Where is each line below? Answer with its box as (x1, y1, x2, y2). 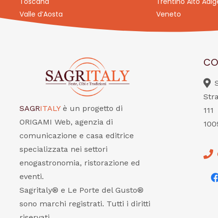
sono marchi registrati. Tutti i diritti (19, 199, 150, 208)
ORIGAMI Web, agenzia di (19, 117, 113, 127)
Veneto (156, 9, 181, 19)
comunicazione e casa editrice (19, 131, 134, 140)
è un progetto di (63, 104, 123, 113)
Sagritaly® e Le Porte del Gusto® (19, 185, 144, 195)
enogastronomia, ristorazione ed (19, 158, 140, 167)
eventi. (19, 172, 44, 181)
